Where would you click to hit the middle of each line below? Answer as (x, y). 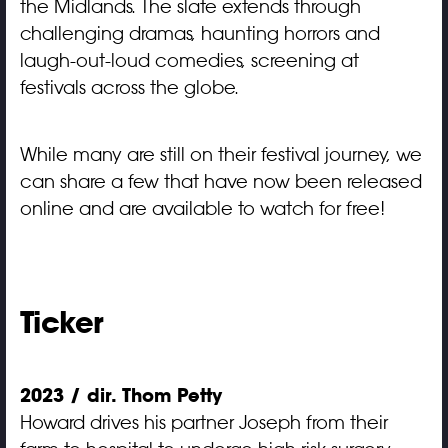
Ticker (61, 321)
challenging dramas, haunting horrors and (199, 33)
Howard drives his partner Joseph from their (203, 422)
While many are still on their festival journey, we (220, 154)
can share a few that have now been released (220, 181)
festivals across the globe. (129, 87)
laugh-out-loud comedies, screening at (189, 60)
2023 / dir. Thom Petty (120, 395)
